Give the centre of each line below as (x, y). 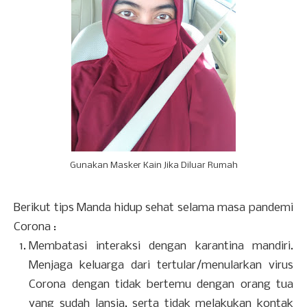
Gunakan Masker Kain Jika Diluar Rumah (153, 165)
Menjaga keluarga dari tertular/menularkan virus (161, 266)
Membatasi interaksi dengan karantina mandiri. (161, 246)
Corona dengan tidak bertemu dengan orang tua (161, 285)
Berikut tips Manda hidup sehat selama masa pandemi (153, 208)
